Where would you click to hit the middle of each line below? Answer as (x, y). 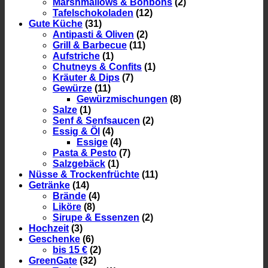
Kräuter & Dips (86, 77)
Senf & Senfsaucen (96, 120)
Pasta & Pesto (85, 153)
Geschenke (54, 239)
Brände (69, 196)
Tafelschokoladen (93, 13)
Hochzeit (49, 228)
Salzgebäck (79, 163)
